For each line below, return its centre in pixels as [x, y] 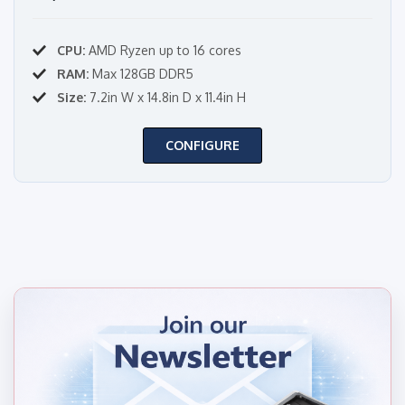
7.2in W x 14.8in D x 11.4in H [166, 97]
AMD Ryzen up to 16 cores [163, 50]
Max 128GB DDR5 [141, 73]
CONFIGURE [202, 145]
